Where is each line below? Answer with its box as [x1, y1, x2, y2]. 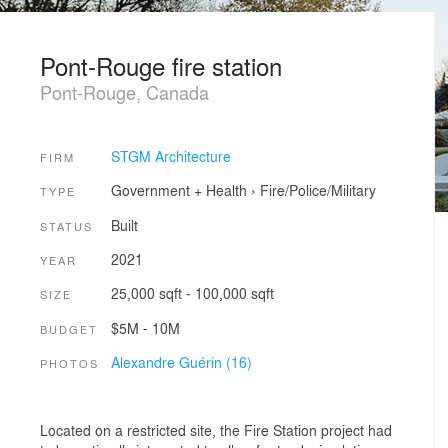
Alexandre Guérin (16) [110, 351, 252, 372]
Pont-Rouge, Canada [40, 79, 209, 105]
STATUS [40, 217, 93, 234]
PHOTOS [40, 354, 99, 371]
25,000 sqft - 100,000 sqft [110, 283, 274, 304]
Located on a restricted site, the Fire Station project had [40, 419, 392, 440]
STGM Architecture [110, 145, 231, 166]
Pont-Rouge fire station [40, 48, 282, 83]
